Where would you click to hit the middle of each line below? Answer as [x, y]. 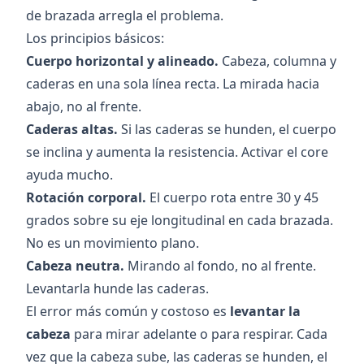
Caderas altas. [72, 129]
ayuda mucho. [69, 175]
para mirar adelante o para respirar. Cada [199, 334]
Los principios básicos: [95, 38]
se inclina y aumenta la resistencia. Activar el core [177, 152]
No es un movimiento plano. [113, 243]
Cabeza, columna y [277, 61]
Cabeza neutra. [75, 266]
